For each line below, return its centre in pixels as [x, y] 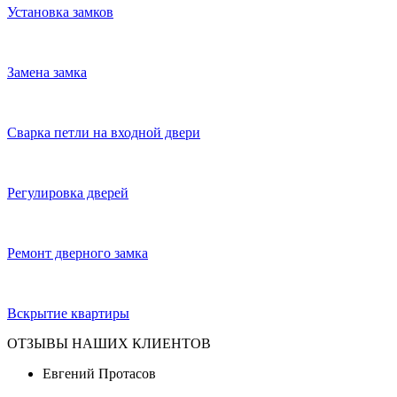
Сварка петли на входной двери [104, 132]
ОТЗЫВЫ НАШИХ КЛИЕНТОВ [109, 343]
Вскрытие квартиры [68, 313]
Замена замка [47, 72]
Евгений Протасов [99, 374]
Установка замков [60, 12]
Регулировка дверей [68, 193]
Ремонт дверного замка [78, 253]
